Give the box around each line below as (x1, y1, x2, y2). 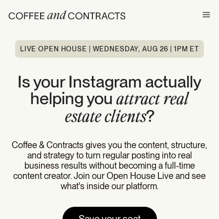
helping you (30, 88, 116, 109)
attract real (116, 91, 189, 108)
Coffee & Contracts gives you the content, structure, (12, 140, 207, 151)
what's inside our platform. (61, 181, 158, 192)
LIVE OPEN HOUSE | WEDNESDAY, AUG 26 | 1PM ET (20, 45, 199, 53)
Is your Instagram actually (18, 71, 201, 92)
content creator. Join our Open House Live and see (13, 171, 206, 181)
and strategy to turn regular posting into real (27, 150, 192, 161)
